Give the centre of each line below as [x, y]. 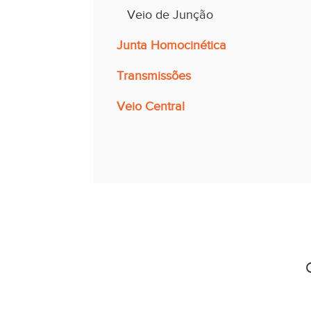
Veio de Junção [170, 14]
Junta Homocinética [172, 45]
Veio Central [151, 106]
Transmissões [154, 75]
